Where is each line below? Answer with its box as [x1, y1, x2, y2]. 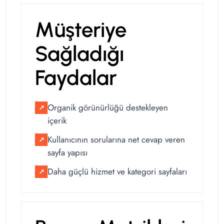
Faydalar [35, 65, 117, 91]
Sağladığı [35, 41, 124, 67]
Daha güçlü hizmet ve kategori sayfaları [47, 165, 187, 178]
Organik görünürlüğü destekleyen [47, 101, 168, 114]
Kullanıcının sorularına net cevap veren [47, 133, 185, 146]
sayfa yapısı [47, 146, 87, 159]
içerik [47, 114, 66, 127]
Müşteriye [35, 17, 126, 43]
